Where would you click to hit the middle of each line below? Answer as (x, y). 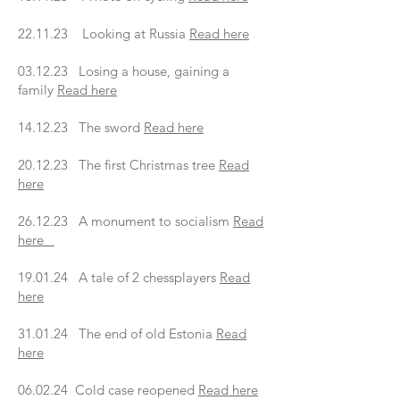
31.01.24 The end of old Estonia (117, 333)
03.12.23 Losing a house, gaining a (124, 71)
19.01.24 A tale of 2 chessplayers (119, 277)
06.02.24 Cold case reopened (108, 390)
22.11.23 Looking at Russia (104, 33)
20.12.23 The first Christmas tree (118, 165)
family (37, 90)
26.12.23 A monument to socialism (125, 221)
